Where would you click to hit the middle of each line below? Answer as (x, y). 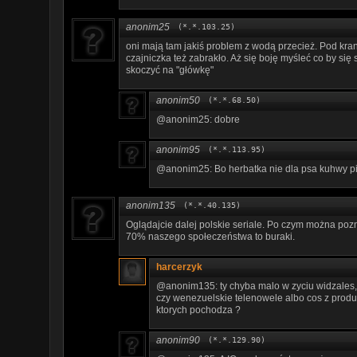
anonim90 (178, 340)
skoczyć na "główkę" (170, 70)
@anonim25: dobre (198, 119)
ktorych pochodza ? (198, 310)
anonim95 (178, 149)
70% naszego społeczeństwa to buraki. (210, 236)
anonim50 (178, 100)
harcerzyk (179, 267)
